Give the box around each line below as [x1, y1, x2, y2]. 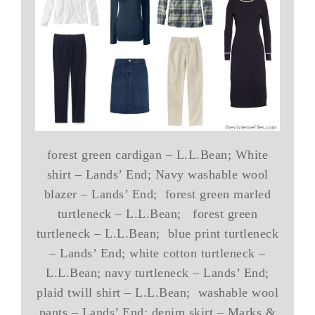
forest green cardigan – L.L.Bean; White [46, 147, 269, 162]
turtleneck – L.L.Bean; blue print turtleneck [36, 226, 279, 240]
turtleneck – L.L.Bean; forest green [57, 206, 258, 221]
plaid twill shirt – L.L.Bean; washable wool [37, 285, 278, 300]
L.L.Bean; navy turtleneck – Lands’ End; [46, 265, 269, 280]
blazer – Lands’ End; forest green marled [44, 186, 271, 201]
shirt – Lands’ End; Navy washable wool [46, 167, 269, 181]
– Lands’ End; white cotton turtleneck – [49, 245, 266, 260]
